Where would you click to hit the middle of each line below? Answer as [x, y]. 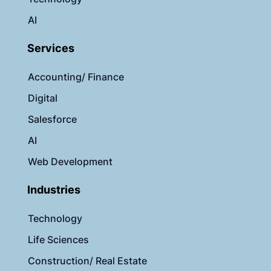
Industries [54, 190]
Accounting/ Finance [76, 77]
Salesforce [52, 119]
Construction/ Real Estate [87, 261]
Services [51, 48]
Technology [55, 219]
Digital [43, 98]
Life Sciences [58, 240]
